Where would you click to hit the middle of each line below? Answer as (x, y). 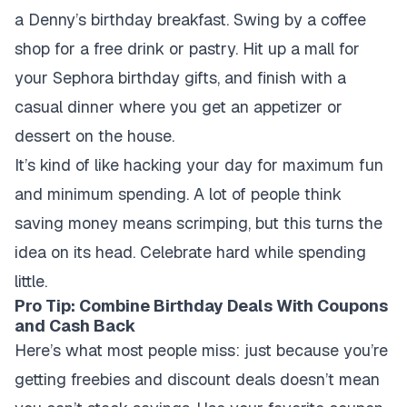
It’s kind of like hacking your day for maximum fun (199, 165)
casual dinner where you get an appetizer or (179, 107)
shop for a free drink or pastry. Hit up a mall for (187, 49)
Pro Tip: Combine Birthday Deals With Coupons (201, 306)
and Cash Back (75, 326)
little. (31, 281)
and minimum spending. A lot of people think (178, 194)
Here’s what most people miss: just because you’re (201, 350)
